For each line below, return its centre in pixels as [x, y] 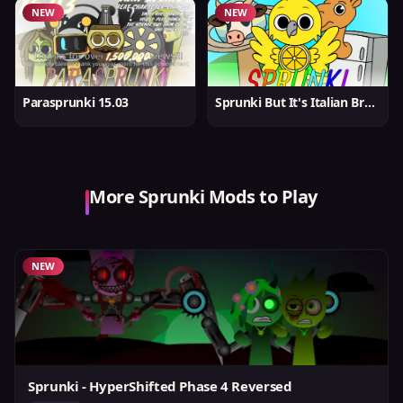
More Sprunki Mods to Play [203, 197]
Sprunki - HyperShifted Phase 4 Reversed [160, 386]
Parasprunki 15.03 [76, 102]
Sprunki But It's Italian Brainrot [369, 102]
